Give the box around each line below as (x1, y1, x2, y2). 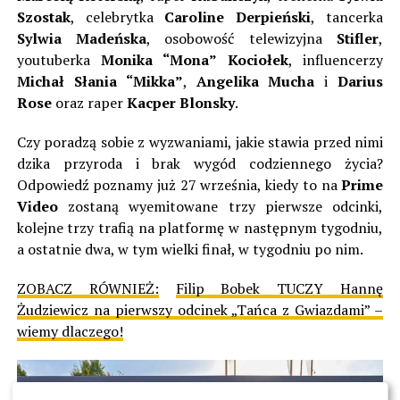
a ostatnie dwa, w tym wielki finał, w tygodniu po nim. (16, 239, 363, 260)
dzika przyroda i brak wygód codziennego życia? (16, 154, 384, 174)
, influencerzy (287, 50, 384, 71)
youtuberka (16, 50, 102, 71)
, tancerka (311, 7, 384, 28)
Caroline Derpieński (164, 7, 312, 28)
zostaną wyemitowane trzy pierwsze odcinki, (57, 196, 384, 217)
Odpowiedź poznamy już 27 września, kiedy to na (16, 175, 342, 196)
